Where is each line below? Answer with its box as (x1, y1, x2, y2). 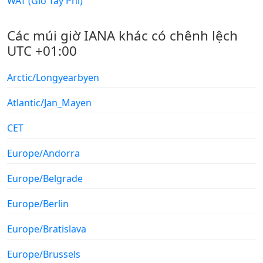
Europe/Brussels (7, 247, 80, 261)
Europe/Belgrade (7, 171, 83, 185)
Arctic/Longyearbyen (7, 70, 99, 84)
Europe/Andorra (7, 146, 80, 160)
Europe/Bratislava (7, 222, 86, 235)
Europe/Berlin (7, 197, 69, 210)
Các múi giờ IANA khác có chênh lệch (7, 26, 238, 45)
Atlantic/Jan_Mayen (7, 96, 92, 109)
